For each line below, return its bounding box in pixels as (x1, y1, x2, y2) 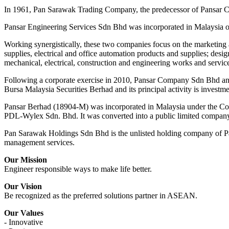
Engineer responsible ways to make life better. (4, 164, 152, 173)
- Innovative (4, 217, 43, 226)
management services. (4, 138, 75, 147)
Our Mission (4, 155, 47, 164)
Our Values (4, 208, 43, 217)
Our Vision (4, 181, 42, 191)
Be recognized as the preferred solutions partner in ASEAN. (4, 191, 197, 200)
